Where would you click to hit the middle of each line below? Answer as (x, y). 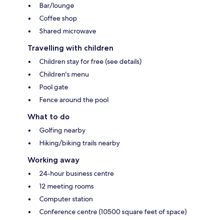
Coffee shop (58, 18)
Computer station (66, 199)
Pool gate (54, 87)
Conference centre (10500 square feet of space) (113, 212)
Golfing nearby (62, 130)
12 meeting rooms (67, 186)
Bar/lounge (57, 6)
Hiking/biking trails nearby (80, 143)
